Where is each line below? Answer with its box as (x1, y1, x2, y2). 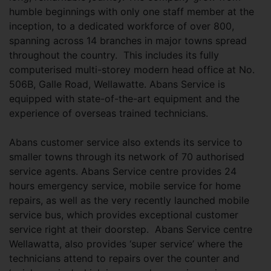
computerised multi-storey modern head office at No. (9, 64, 255, 76)
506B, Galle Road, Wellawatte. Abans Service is (9, 78, 225, 90)
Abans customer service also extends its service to (9, 136, 243, 148)
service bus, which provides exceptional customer (9, 209, 238, 221)
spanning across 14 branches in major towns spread (9, 34, 247, 47)
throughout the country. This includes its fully (9, 49, 219, 61)
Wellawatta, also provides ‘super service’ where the (9, 238, 243, 250)
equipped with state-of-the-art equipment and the (9, 93, 240, 105)
